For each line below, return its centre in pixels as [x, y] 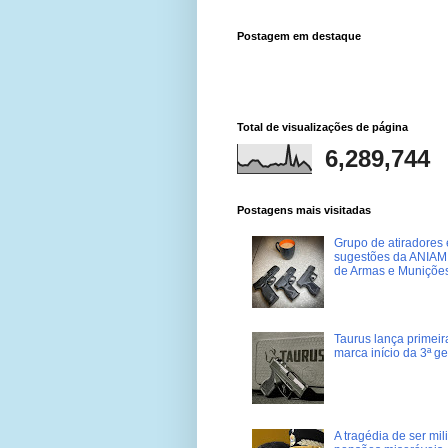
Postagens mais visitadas [304, 210]
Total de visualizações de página [322, 127]
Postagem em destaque [299, 36]
